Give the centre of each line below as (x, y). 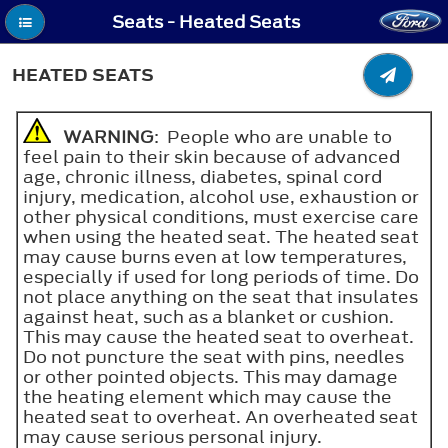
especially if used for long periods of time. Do (221, 276)
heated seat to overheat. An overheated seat (220, 416)
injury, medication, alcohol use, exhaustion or (221, 196)
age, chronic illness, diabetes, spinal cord (202, 176)
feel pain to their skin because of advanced (211, 156)
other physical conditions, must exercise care (221, 216)
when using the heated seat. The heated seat (221, 236)
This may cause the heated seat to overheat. (218, 336)
